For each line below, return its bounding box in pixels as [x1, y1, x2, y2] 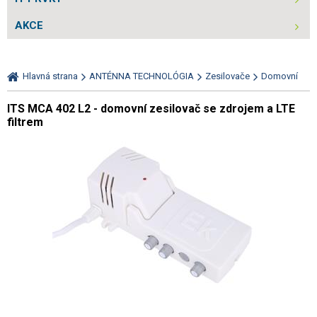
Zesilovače [205, 71, 250, 81]
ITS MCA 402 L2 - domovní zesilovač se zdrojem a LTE [7, 102, 295, 115]
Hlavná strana [23, 71, 78, 81]
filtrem [7, 115, 43, 129]
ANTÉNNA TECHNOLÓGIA [89, 71, 194, 81]
